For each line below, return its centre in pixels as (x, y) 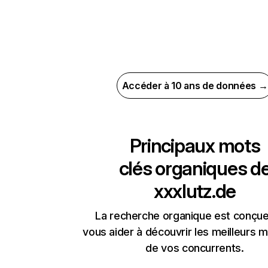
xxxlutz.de (195, 191)
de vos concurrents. (195, 248)
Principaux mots (195, 146)
